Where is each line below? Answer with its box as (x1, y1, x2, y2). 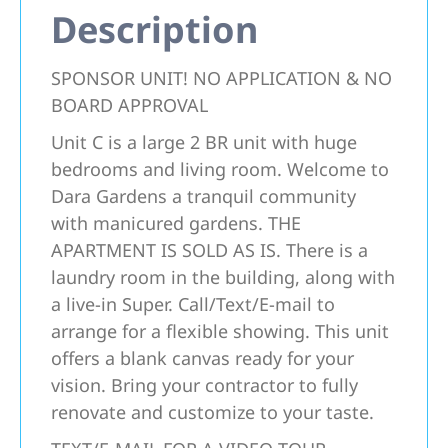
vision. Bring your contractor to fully (51, 373, 358, 397)
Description (51, 5, 258, 54)
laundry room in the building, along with (51, 265, 395, 289)
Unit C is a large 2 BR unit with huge (51, 130, 357, 154)
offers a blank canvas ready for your (51, 346, 354, 370)
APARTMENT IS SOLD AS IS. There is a (51, 238, 368, 262)
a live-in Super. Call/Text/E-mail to (51, 292, 335, 316)
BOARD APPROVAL (51, 93, 208, 117)
